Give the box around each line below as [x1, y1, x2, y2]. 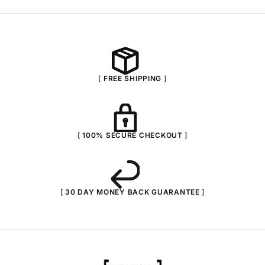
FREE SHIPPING [103, 74, 162, 83]
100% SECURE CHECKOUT [82, 131, 183, 140]
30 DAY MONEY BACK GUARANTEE [65, 188, 200, 197]
